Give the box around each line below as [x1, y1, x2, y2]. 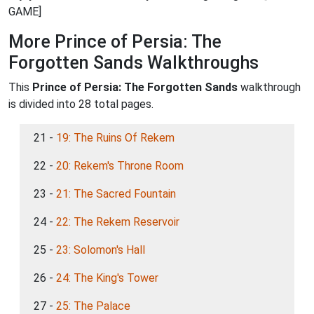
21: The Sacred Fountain [56, 187, 176, 201]
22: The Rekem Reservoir [56, 215, 179, 229]
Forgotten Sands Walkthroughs [8, 53, 259, 74]
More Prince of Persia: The [8, 32, 221, 53]
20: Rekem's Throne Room [56, 159, 184, 173]
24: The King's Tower [56, 271, 158, 285]
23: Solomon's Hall [56, 243, 145, 257]
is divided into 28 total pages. [8, 97, 153, 111]
